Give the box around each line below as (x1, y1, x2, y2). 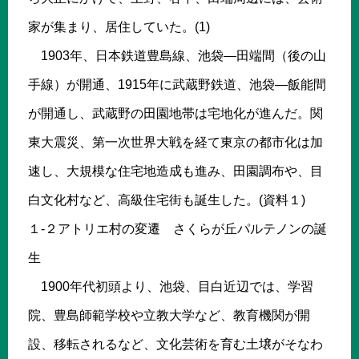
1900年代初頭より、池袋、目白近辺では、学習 (28, 279, 313, 293)
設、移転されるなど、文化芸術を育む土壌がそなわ (28, 337, 323, 351)
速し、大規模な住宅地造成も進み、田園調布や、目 (28, 163, 323, 178)
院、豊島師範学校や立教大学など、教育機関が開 (28, 308, 310, 322)
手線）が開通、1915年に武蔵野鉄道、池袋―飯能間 (28, 77, 326, 91)
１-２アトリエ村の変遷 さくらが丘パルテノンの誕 (28, 221, 327, 236)
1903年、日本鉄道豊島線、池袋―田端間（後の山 (28, 48, 326, 63)
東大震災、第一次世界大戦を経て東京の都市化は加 (28, 135, 323, 149)
